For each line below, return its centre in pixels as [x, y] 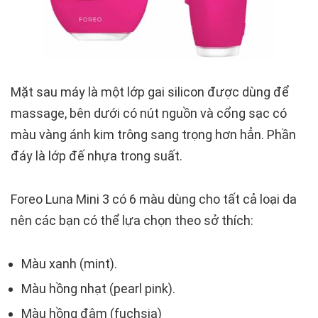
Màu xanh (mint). [69, 264]
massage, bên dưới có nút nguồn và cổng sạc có [149, 114]
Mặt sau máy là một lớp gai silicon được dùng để [150, 92]
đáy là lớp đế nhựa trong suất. [97, 156]
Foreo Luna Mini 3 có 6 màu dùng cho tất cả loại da [154, 199]
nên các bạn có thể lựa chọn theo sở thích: [132, 221]
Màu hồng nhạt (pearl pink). [98, 289]
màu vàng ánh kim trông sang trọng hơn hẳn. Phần [153, 135]
